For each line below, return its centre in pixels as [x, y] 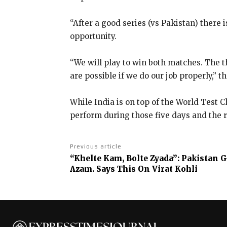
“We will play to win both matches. [137, 62]
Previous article [96, 146]
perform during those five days [130, 115]
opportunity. [93, 36]
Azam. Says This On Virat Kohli [134, 169]
